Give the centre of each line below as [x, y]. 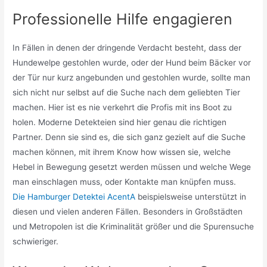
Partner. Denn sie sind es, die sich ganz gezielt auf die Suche [129, 137]
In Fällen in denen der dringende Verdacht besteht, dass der [127, 48]
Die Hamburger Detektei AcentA [74, 197]
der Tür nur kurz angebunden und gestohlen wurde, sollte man [132, 78]
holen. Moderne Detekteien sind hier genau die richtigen [120, 122]
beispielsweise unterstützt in [191, 197]
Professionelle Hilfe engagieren [123, 19]
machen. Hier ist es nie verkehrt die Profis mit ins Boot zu [122, 108]
